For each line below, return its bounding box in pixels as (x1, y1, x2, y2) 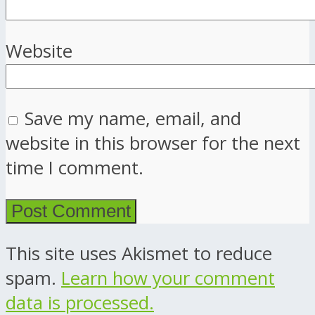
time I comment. (6, 155, 143, 181)
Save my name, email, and (25, 106, 241, 131)
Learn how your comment (61, 266, 275, 291)
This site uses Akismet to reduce (6, 241, 272, 266)
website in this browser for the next (6, 131, 300, 156)
